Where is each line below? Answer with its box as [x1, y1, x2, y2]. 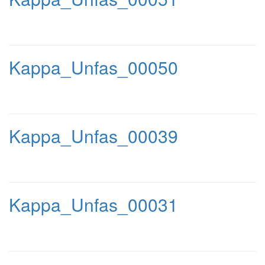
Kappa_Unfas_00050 [9, 54, 178, 80]
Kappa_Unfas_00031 [9, 192, 178, 217]
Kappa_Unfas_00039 [9, 123, 178, 148]
